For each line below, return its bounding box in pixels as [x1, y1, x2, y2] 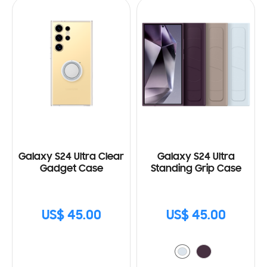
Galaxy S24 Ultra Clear [18, 151, 124, 163]
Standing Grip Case [150, 163, 241, 175]
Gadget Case [39, 163, 103, 175]
